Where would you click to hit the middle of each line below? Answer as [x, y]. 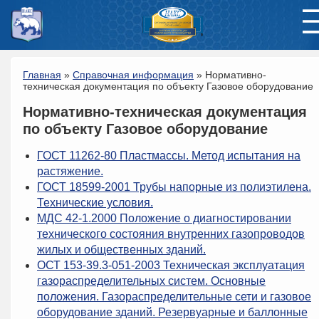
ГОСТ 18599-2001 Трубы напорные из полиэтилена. [174, 187]
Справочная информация [133, 75]
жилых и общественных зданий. [121, 250]
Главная [42, 75]
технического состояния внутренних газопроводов [171, 234]
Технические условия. [95, 203]
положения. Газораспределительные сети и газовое [174, 297]
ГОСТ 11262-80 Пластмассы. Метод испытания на [169, 156]
